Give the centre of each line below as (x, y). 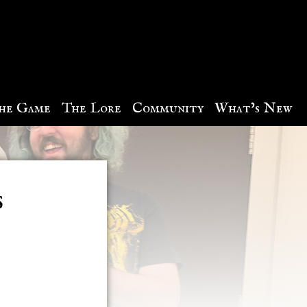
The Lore (91, 108)
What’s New (253, 108)
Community (168, 108)
